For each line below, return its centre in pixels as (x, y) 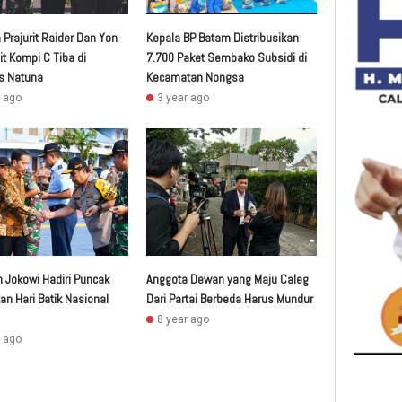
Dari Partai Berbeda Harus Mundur (230, 299)
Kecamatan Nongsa (196, 78)
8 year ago (184, 320)
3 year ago (184, 98)
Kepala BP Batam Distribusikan (223, 38)
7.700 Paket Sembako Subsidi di (227, 58)
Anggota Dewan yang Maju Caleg (228, 280)
